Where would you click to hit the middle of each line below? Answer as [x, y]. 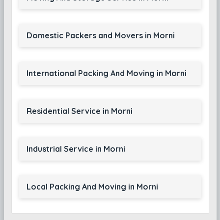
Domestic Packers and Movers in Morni [100, 35]
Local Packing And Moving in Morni [92, 187]
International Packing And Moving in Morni [106, 73]
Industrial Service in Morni [76, 149]
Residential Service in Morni [79, 111]
